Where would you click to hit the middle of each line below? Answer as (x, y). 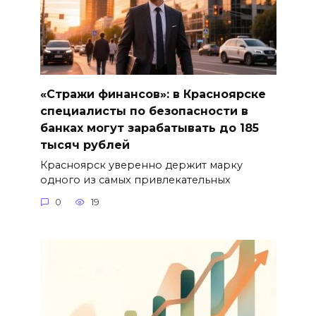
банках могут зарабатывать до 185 (149, 128)
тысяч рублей (85, 145)
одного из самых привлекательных (135, 180)
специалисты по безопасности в (144, 111)
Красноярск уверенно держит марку (141, 165)
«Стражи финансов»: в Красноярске (153, 94)
